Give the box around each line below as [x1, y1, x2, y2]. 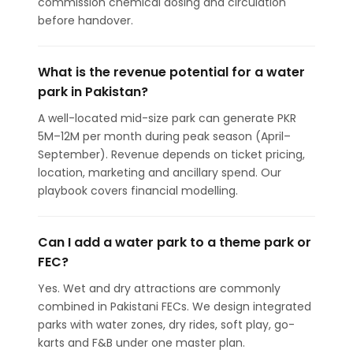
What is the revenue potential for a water [38, 63, 305, 81]
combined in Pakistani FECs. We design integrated [38, 299, 311, 314]
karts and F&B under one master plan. [38, 335, 245, 351]
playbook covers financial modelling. [38, 183, 238, 199]
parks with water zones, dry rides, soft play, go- [38, 317, 295, 333]
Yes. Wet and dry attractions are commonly [38, 281, 281, 296]
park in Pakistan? [38, 83, 148, 101]
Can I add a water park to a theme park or [38, 233, 311, 251]
